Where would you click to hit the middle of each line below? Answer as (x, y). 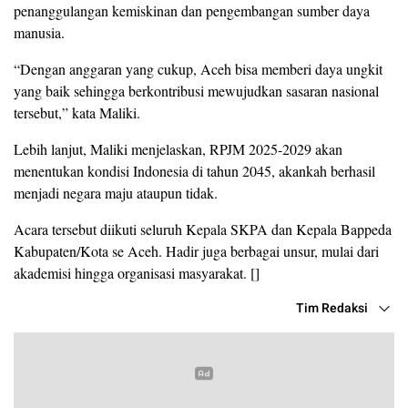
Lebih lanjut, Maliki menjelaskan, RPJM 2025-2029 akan (178, 149)
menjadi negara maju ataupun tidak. (116, 193)
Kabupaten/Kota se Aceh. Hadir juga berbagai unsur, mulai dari (196, 251)
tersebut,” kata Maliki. (77, 112)
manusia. (39, 32)
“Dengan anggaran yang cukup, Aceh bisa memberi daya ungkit (198, 69)
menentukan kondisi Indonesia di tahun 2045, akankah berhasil (194, 171)
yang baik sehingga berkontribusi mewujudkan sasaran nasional (196, 91)
